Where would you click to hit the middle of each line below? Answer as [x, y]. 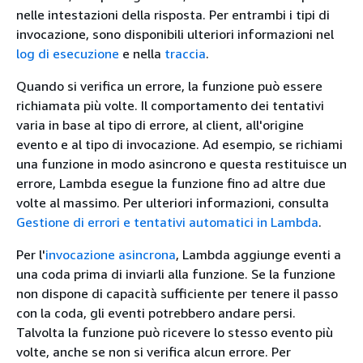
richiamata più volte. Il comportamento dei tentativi [170, 105]
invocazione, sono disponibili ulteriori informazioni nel [175, 34]
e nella [142, 53]
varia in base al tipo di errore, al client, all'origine [160, 125]
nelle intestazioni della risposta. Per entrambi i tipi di [173, 15]
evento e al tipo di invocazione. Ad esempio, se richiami [179, 144]
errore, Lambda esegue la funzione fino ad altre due [171, 183]
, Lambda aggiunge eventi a [258, 254]
